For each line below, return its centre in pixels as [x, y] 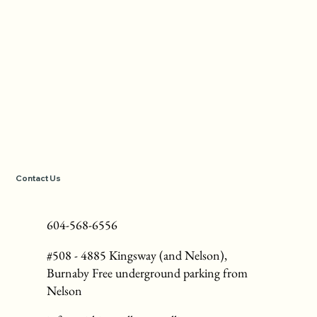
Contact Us [39, 178]
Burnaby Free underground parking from [148, 272]
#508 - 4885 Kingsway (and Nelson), [137, 255]
